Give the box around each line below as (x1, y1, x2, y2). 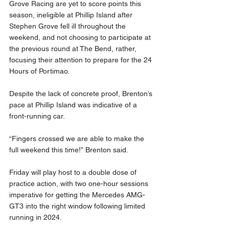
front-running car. (9, 112, 67, 121)
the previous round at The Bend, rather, (9, 44, 139, 53)
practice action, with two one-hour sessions (9, 179, 150, 188)
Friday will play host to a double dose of (9, 168, 139, 177)
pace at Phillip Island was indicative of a (9, 101, 139, 109)
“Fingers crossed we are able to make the (9, 134, 146, 143)
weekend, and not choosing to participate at (9, 33, 153, 42)
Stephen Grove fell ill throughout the (9, 22, 128, 31)
